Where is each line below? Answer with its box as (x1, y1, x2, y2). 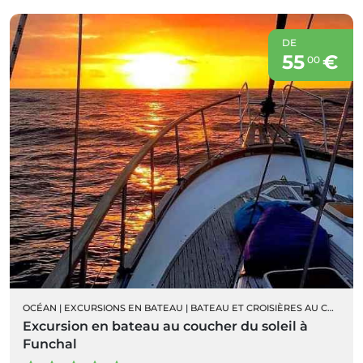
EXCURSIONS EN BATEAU (64, 301, 183, 314)
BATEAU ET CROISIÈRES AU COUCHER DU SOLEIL (190, 301, 327, 314)
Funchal (23, 335, 77, 352)
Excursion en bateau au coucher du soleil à (23, 318, 308, 334)
